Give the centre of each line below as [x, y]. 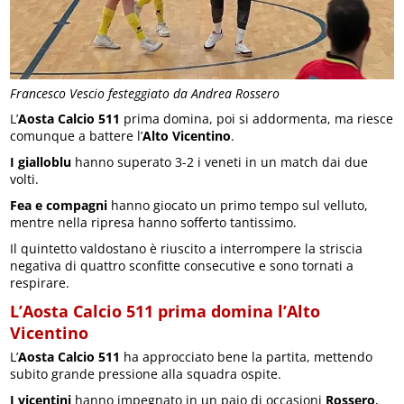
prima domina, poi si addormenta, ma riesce [257, 118]
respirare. [40, 282]
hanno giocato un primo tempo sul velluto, [238, 205]
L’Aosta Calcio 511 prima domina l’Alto [165, 311]
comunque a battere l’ [77, 135]
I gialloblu [41, 161]
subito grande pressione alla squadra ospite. [146, 373]
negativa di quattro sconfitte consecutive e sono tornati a [182, 265]
